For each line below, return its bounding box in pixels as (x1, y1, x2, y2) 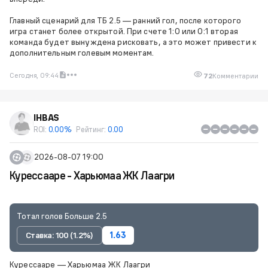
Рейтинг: (76, 124, 108, 134)
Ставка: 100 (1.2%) (26, 229, 93, 240)
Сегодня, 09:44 (10, 70, 59, 80)
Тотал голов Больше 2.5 (17, 210, 107, 221)
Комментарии (212, 71, 258, 80)
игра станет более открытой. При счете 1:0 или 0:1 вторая (10, 25, 238, 36)
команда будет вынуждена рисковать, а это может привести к (10, 36, 257, 47)
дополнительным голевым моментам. (10, 47, 154, 58)
